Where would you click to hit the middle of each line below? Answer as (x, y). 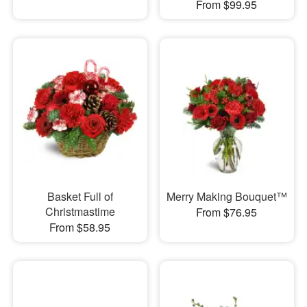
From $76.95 (227, 212)
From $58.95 (80, 228)
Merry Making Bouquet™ (226, 197)
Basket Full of (80, 197)
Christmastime (80, 212)
